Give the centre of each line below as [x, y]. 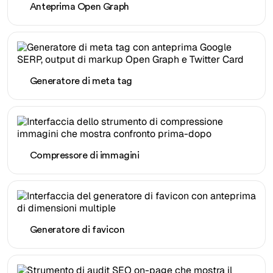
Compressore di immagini [84, 155]
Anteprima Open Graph [79, 7]
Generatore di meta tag [81, 81]
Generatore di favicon [77, 230]
